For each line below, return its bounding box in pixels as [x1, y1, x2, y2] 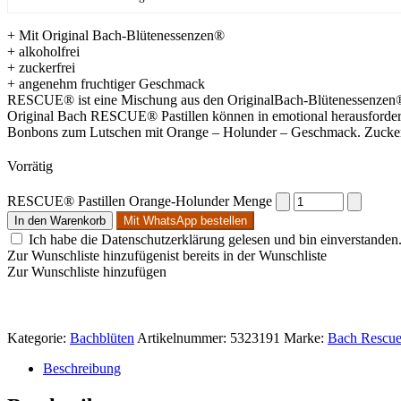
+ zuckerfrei [7, 59, 75, 75]
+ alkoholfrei [7, 43, 80, 59]
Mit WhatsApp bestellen [124, 213, 247, 227]
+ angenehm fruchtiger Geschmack [7, 75, 205, 91]
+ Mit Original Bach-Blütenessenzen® [7, 27, 225, 43]
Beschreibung [43, 360, 121, 376]
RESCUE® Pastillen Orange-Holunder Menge [7, 192, 272, 209]
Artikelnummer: [137, 329, 230, 346]
